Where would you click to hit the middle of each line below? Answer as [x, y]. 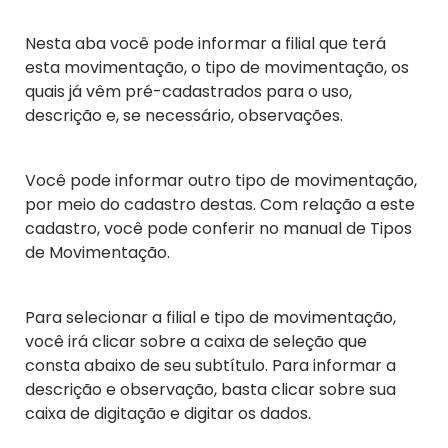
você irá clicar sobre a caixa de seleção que [196, 342]
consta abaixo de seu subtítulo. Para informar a [210, 366]
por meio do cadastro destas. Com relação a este [220, 205]
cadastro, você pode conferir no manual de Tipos [218, 229]
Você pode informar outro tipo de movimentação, [221, 181]
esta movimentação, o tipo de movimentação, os [217, 68]
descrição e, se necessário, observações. [184, 116]
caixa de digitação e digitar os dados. [168, 414]
